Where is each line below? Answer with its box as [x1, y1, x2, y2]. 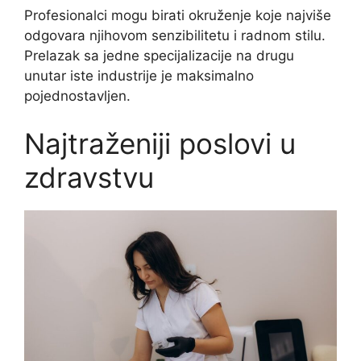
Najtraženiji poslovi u [24, 127, 296, 161]
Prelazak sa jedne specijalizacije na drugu [24, 47, 294, 64]
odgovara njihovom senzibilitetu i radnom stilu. [24, 27, 326, 44]
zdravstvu [24, 160, 154, 195]
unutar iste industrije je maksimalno [24, 67, 254, 84]
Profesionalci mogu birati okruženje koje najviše [24, 6, 331, 23]
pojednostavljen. [24, 87, 131, 104]
